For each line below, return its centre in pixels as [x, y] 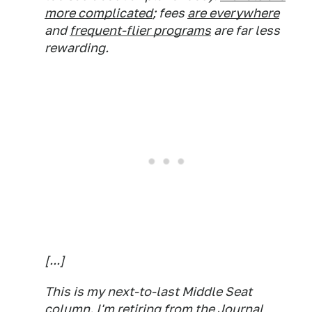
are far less [245, 31]
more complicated [99, 13]
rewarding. [77, 48]
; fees [170, 13]
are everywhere [233, 13]
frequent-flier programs [140, 31]
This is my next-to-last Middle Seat [148, 292]
